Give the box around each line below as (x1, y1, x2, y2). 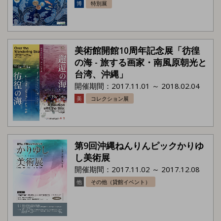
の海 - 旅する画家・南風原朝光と (74, 56, 207, 68)
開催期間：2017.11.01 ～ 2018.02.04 (74, 80, 200, 91)
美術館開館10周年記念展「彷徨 (74, 44, 200, 56)
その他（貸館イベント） (91, 178, 150, 186)
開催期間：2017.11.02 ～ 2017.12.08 (74, 164, 200, 174)
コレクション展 (91, 95, 129, 103)
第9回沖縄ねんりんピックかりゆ (74, 139, 204, 151)
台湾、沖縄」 (74, 68, 128, 80)
